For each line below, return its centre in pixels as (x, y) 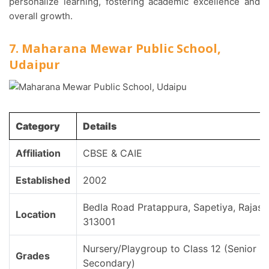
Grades (33, 256)
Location (36, 215)
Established (43, 180)
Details (100, 126)
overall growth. (41, 16)
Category (38, 126)
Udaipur (35, 65)
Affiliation (38, 153)
